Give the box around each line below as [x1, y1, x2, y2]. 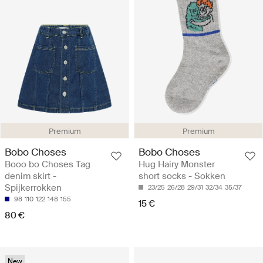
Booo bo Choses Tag [5, 159, 90, 171]
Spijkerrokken [5, 182, 62, 194]
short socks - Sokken [139, 170, 225, 183]
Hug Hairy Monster [139, 159, 215, 171]
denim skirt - [5, 170, 56, 183]
